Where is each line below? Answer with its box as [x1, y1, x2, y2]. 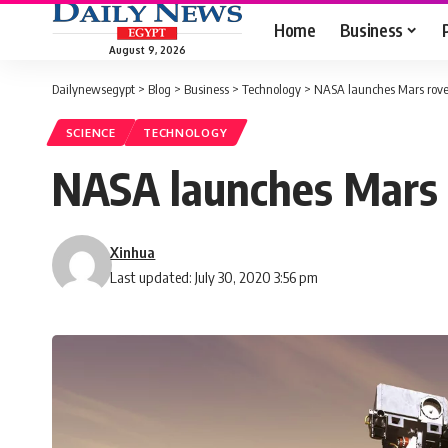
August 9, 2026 [108, 43, 186, 56]
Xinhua [110, 243, 156, 262]
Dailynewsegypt [52, 81, 135, 97]
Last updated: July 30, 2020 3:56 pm [110, 268, 319, 287]
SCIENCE [65, 125, 116, 141]
